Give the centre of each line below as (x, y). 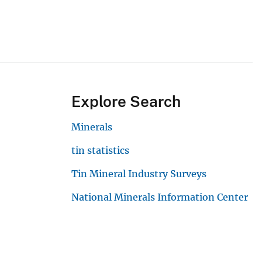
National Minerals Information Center (160, 197)
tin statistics (100, 151)
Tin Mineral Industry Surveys (139, 174)
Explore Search (126, 102)
